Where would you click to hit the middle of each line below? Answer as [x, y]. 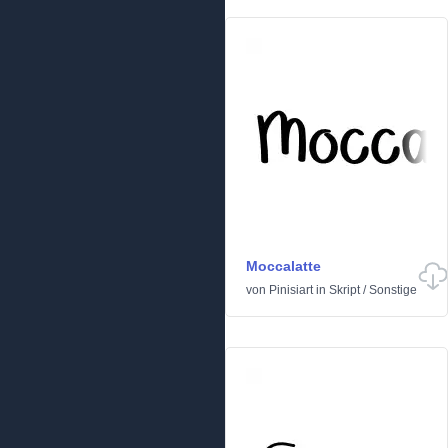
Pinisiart [291, 290]
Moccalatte [283, 266]
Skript [344, 290]
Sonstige [393, 290]
